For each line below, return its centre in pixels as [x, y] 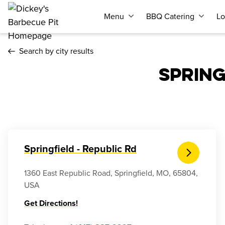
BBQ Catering [170, 17]
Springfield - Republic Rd [80, 149]
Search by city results [56, 51]
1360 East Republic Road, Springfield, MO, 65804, [111, 173]
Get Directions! [51, 203]
